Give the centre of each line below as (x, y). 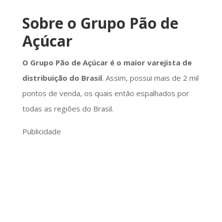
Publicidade (41, 131)
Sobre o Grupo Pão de (100, 23)
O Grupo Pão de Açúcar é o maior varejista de (107, 62)
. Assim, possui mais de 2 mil (150, 78)
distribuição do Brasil (62, 78)
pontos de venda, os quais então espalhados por (106, 93)
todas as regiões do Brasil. (68, 108)
